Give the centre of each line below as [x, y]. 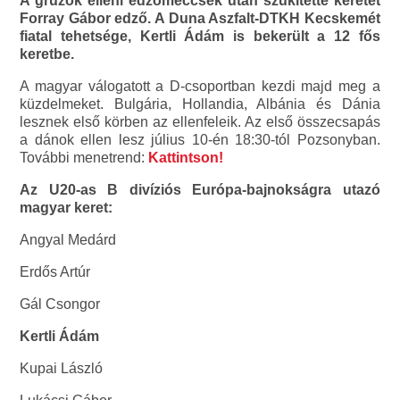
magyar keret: [67, 207]
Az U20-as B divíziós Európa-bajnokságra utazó [200, 189]
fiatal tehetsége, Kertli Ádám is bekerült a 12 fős [200, 36]
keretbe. [47, 54]
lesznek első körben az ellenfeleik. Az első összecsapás [200, 121]
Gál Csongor [60, 304]
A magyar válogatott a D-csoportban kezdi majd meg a [200, 86]
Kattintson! [186, 157]
